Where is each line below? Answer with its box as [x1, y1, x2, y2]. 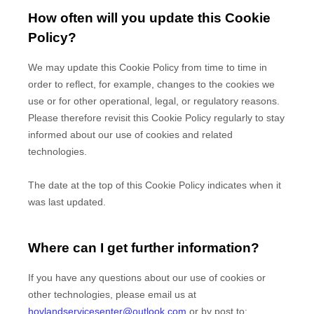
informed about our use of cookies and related [28, 129, 233, 141]
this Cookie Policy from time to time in [101, 62, 267, 74]
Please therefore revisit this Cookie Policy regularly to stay [28, 112, 285, 124]
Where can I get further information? [28, 240, 259, 255]
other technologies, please [28, 288, 145, 300]
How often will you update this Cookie [28, 11, 271, 26]
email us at [145, 288, 196, 300]
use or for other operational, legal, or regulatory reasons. [28, 95, 280, 107]
